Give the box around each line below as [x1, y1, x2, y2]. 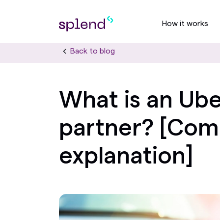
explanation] [59, 144, 193, 168]
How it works [162, 19, 208, 27]
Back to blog [70, 47, 115, 55]
